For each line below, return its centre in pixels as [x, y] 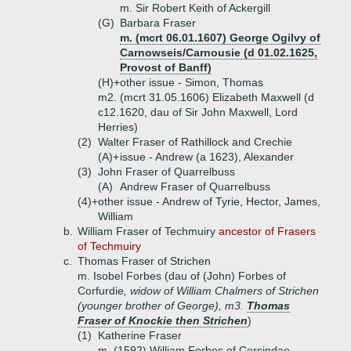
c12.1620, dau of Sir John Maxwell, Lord [198, 112]
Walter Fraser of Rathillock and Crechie [195, 142]
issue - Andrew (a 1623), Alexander [207, 157]
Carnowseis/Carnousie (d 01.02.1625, [219, 52]
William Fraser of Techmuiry [148, 231]
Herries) [118, 127]
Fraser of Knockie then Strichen [163, 320]
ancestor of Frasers [267, 231]
